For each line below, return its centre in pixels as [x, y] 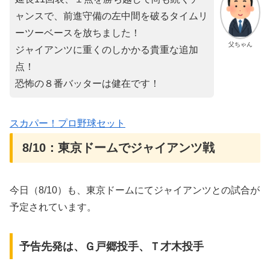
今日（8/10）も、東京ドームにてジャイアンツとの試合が [135, 190]
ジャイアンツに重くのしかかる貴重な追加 [107, 50]
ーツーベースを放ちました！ [78, 33]
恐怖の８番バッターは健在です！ [87, 84]
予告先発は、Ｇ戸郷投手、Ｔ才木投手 [111, 246]
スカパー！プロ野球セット [67, 123]
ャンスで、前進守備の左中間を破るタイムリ [111, 16]
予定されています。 [53, 207]
